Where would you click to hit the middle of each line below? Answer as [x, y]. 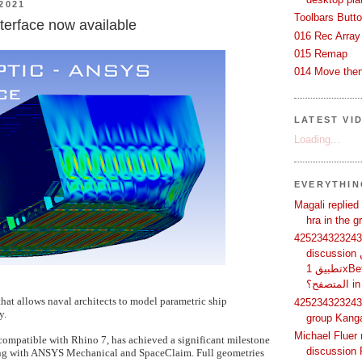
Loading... [317, 139]
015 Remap [321, 53]
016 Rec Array [327, 36]
